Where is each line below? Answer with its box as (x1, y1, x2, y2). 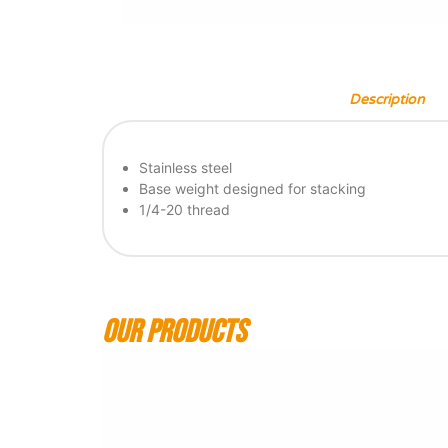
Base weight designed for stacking (139, 180, 366, 197)
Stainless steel (139, 159, 232, 176)
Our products (102, 313, 246, 352)
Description (349, 91, 425, 109)
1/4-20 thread (139, 201, 230, 218)
